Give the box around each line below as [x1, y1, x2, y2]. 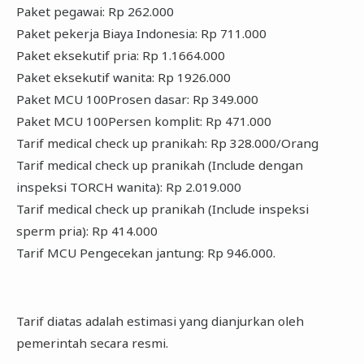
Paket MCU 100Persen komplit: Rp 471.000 [15, 112, 271, 129]
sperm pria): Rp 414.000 [15, 222, 158, 239]
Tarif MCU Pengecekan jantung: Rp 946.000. [15, 244, 275, 261]
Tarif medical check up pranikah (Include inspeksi [15, 200, 309, 217]
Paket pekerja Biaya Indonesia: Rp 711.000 [15, 24, 266, 41]
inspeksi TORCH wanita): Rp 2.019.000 [15, 178, 241, 195]
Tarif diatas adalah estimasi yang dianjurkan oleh [15, 313, 304, 330]
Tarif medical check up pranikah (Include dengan [15, 156, 303, 173]
